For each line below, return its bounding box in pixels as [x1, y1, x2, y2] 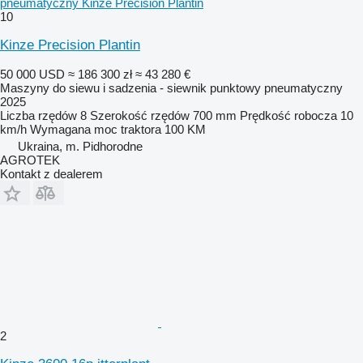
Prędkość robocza [240, 108, 337, 122]
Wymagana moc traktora [30, 122, 161, 136]
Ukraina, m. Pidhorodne [18, 139, 143, 153]
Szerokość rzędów [90, 108, 190, 122]
